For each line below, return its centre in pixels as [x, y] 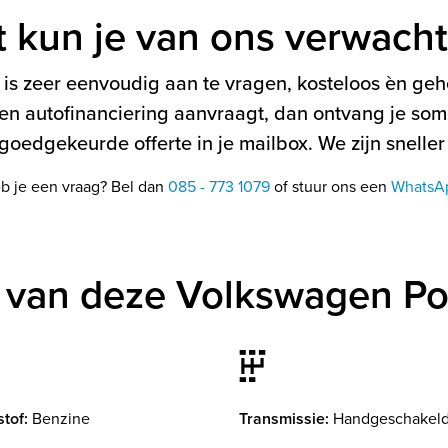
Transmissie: [284, 419]
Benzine [61, 418]
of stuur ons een [330, 186]
